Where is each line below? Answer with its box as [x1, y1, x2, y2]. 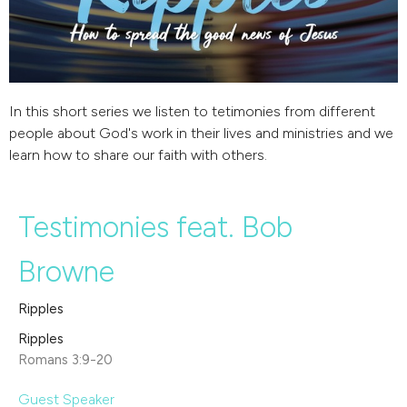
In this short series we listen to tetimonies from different [9, 103, 375, 121]
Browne [18, 254, 114, 290]
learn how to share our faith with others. [9, 146, 267, 164]
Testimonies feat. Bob [18, 210, 293, 245]
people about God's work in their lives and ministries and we [9, 124, 393, 143]
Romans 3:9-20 [18, 352, 113, 369]
